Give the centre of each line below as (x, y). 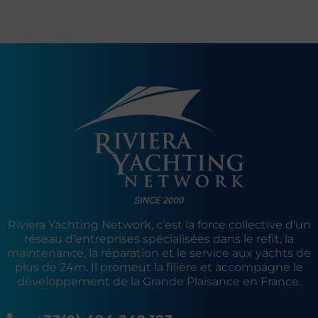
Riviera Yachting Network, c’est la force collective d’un (159, 225)
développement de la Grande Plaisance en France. (159, 282)
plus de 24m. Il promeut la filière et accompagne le (159, 268)
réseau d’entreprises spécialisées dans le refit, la (159, 239)
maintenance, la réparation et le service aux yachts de (159, 253)
